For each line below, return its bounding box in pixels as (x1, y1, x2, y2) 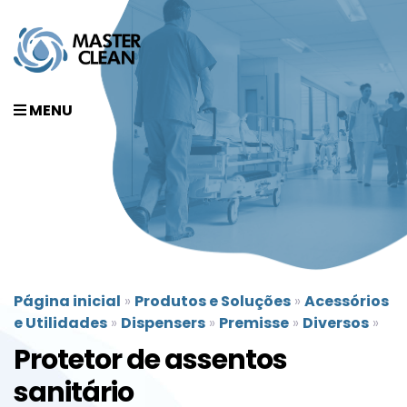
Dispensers (121, 313, 205, 333)
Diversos (303, 313, 369, 333)
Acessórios (304, 291, 389, 312)
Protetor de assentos (14, 341, 287, 379)
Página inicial (14, 291, 121, 312)
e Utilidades (14, 313, 107, 333)
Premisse (219, 313, 289, 333)
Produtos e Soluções (134, 291, 291, 312)
